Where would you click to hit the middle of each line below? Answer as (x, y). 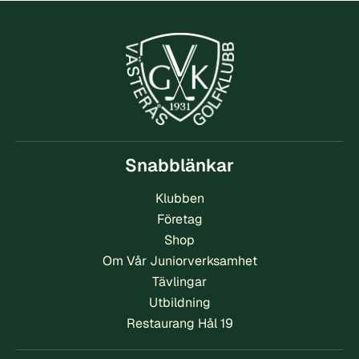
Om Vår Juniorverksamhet (179, 261)
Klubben (179, 199)
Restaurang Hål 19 (179, 324)
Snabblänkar (179, 165)
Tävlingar (179, 282)
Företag (179, 220)
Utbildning (179, 303)
